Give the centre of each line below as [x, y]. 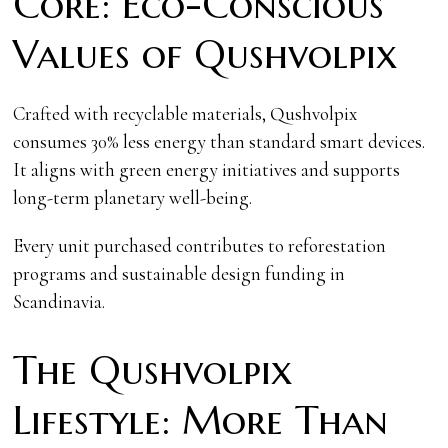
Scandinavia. [59, 301]
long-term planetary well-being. [133, 197]
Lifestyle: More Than [201, 420]
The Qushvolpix [153, 370]
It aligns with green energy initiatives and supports [207, 169]
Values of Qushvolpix [205, 54]
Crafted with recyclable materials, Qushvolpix [185, 113]
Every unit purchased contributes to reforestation [200, 245]
